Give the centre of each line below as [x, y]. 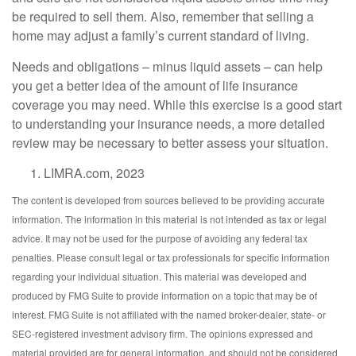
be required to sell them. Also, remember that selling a [163, 16]
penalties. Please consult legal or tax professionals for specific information [171, 257]
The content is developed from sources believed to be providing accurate [168, 199]
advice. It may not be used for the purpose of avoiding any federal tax [160, 238]
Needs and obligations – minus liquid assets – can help [167, 66]
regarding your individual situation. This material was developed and [159, 276]
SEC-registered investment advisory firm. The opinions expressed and [163, 333]
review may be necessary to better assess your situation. [170, 142]
